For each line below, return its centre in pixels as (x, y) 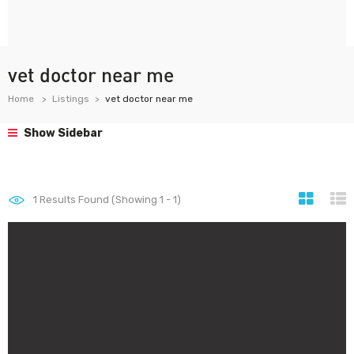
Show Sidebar (62, 133)
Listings (71, 99)
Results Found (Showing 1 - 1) (109, 200)
